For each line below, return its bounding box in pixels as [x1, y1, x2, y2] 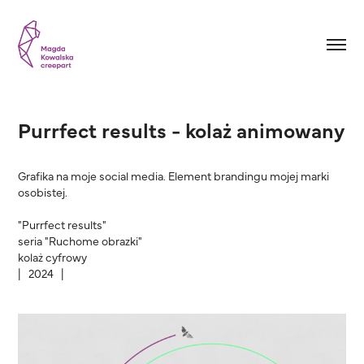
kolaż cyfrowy [18, 248, 88, 265]
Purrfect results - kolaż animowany [18, 115, 345, 143]
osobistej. [18, 183, 68, 200]
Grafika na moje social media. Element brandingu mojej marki [18, 167, 330, 184]
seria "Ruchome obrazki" [18, 232, 143, 249]
